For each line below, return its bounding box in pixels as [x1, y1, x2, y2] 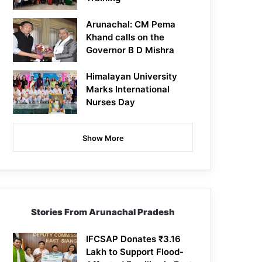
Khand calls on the [86, 32, 165, 43]
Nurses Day [86, 96, 136, 108]
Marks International [86, 84, 170, 95]
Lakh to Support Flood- [86, 246, 184, 258]
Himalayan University [86, 71, 178, 82]
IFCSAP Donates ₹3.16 [86, 233, 181, 245]
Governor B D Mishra [86, 44, 175, 56]
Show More [82, 133, 124, 143]
